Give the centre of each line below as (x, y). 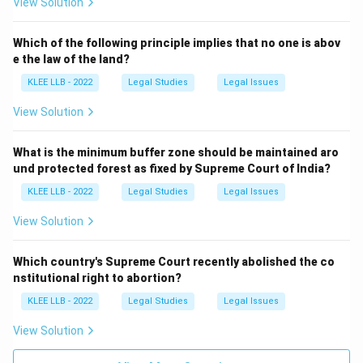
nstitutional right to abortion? (97, 278)
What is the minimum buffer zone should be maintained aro (176, 152)
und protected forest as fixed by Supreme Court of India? (172, 169)
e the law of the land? (71, 59)
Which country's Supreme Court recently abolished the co (174, 262)
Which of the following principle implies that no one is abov (177, 43)
